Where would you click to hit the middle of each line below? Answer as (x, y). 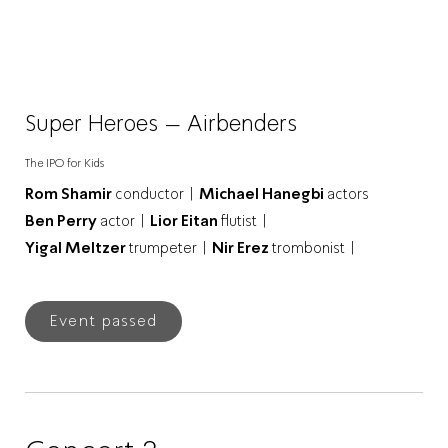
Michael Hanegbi (263, 193)
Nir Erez (242, 247)
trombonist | (314, 247)
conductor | (155, 193)
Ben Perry (62, 220)
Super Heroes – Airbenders (161, 122)
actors (348, 193)
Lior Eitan (185, 220)
